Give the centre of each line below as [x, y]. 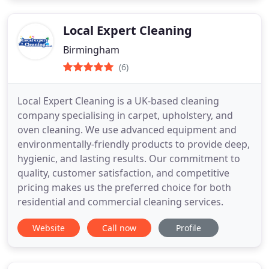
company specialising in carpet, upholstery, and [125, 116]
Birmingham [91, 50]
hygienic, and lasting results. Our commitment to [129, 159]
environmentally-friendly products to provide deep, [134, 144]
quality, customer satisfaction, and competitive [123, 173]
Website [49, 228]
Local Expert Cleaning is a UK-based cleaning [118, 101]
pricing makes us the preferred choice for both [124, 188]
